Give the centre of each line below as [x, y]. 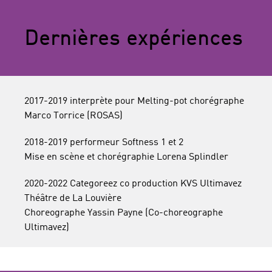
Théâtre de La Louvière [73, 199]
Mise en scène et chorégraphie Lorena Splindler [126, 157]
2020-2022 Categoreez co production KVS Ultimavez [133, 184]
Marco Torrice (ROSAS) [73, 116]
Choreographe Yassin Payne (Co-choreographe [124, 213]
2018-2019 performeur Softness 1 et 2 [104, 143]
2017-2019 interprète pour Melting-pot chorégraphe [134, 101]
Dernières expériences [134, 39]
